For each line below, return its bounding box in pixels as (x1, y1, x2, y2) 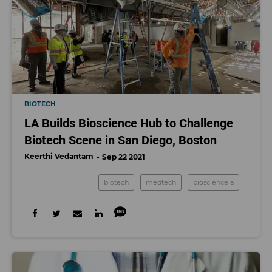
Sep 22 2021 (102, 152, 145, 161)
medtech (146, 178, 176, 186)
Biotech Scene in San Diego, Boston (24, 133, 217, 148)
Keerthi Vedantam (24, 152, 93, 161)
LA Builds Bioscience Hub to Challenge (24, 116, 233, 131)
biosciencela (193, 178, 234, 186)
